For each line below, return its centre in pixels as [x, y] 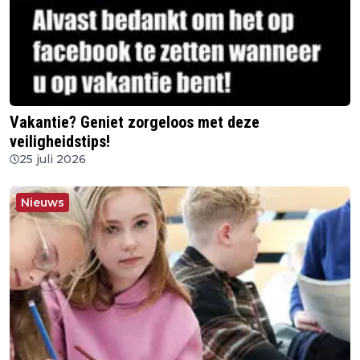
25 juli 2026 [53, 159]
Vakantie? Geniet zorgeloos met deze [135, 122]
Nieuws [43, 202]
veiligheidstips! [60, 141]
